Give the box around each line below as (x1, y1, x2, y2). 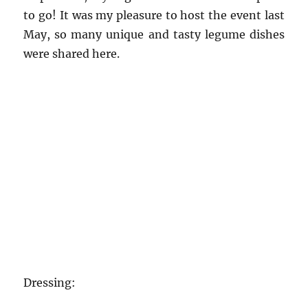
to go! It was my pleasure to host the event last (23, 8, 285, 23)
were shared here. (23, 47, 120, 61)
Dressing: (23, 276, 76, 290)
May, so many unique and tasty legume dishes (23, 27, 285, 42)
